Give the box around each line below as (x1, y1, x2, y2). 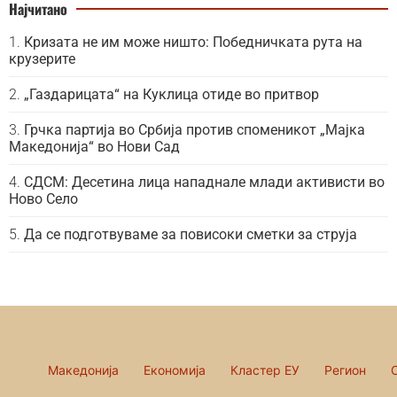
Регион (324, 362, 366, 378)
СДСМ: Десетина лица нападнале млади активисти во (24, 173, 385, 191)
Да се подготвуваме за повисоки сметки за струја (24, 225, 357, 243)
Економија (144, 362, 206, 378)
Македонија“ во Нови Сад (9, 137, 180, 155)
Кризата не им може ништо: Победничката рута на (24, 33, 362, 51)
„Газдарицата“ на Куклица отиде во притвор (24, 85, 319, 103)
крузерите (9, 50, 75, 67)
